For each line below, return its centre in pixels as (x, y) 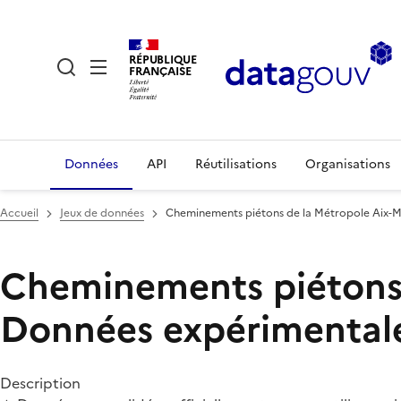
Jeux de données (102, 213)
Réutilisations (236, 164)
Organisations (348, 164)
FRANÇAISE (160, 71)
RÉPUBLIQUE (163, 59)
